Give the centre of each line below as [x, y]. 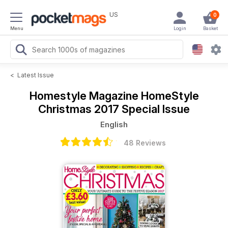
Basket [210, 28]
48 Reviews [145, 143]
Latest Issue [36, 75]
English [114, 124]
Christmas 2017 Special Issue [114, 109]
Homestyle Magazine [85, 96]
